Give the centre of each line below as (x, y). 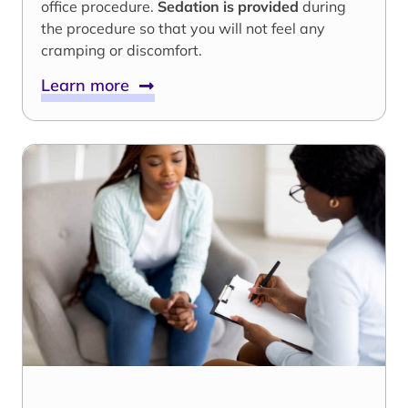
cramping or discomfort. (122, 50)
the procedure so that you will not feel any (183, 28)
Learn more (90, 85)
